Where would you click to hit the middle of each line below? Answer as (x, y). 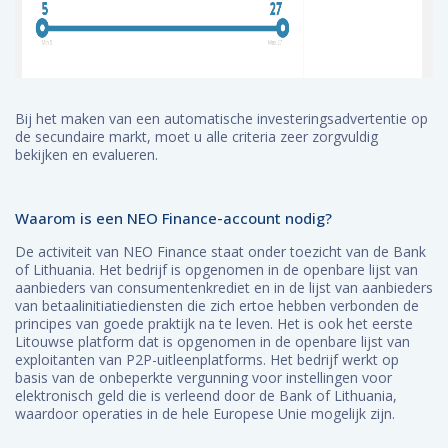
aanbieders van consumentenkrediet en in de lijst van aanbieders (224, 287)
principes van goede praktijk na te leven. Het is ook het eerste (214, 323)
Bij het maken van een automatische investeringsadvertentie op (221, 118)
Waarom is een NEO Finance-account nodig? (173, 218)
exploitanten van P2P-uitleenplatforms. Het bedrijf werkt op (207, 359)
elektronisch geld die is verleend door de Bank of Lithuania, (206, 395)
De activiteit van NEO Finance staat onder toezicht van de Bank (220, 251)
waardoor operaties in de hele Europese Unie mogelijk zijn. (205, 413)
